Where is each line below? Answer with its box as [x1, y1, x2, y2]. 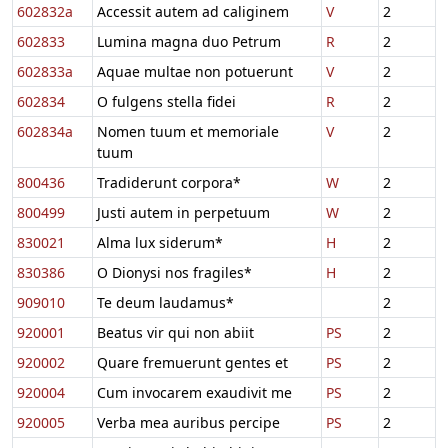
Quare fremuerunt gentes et [97, 352, 288, 372]
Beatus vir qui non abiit [97, 322, 254, 342]
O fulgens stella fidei [97, 91, 236, 111]
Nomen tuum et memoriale [97, 121, 279, 141]
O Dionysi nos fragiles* [97, 262, 252, 282]
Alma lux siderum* [97, 232, 223, 252]
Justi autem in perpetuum [97, 202, 270, 222]
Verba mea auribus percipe [97, 412, 280, 432]
